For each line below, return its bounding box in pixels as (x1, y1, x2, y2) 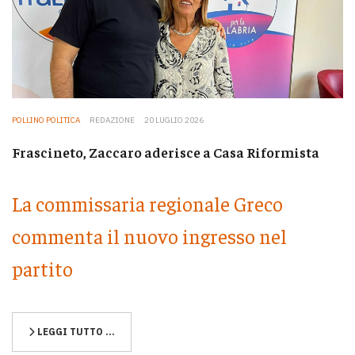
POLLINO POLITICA (12, 114, 80, 125)
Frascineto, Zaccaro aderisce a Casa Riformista (12, 142, 319, 161)
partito (12, 256, 73, 281)
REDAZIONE (90, 114, 135, 125)
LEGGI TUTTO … (35, 326, 115, 338)
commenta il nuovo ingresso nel (12, 223, 287, 249)
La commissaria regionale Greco (12, 191, 283, 216)
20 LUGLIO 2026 (144, 114, 204, 125)
